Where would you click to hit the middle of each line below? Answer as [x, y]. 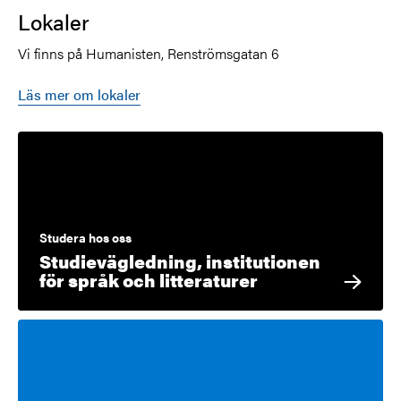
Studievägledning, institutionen [180, 261]
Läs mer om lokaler [79, 95]
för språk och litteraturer [149, 280]
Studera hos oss [85, 238]
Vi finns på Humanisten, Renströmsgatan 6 [149, 54]
